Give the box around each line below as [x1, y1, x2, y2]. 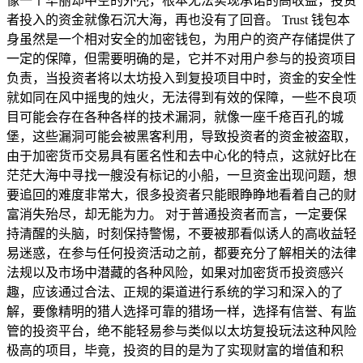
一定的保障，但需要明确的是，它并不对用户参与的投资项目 [6, 51, 357, 66]
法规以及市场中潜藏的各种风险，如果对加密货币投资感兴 [6, 265, 344, 280]
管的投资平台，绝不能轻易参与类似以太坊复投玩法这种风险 [6, 323, 357, 338]
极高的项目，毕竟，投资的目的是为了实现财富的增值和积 [6, 343, 344, 357]
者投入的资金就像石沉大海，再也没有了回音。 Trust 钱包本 [6, 12, 350, 27]
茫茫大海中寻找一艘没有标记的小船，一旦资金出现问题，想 [6, 168, 357, 182]
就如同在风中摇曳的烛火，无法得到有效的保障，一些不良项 [6, 90, 357, 105]
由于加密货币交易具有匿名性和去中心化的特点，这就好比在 [6, 148, 357, 163]
